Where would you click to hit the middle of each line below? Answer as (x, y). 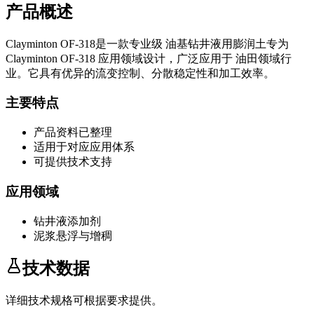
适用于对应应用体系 (84, 147)
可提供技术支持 (73, 162)
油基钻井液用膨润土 (216, 43)
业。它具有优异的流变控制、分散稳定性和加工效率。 (140, 73)
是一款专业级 (129, 43)
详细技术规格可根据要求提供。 (84, 301)
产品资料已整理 (73, 132)
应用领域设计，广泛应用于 (165, 58)
